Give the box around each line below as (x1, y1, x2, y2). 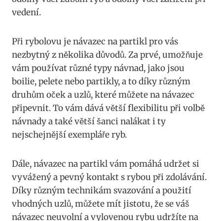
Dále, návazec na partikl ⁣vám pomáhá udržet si (12, 158, 199, 170)
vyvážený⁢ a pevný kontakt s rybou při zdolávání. (12, 172, 207, 183)
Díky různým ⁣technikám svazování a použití (12, 185, 191, 196)
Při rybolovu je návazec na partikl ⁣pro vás (12, 36, 178, 47)
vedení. (12, 7, 41, 18)
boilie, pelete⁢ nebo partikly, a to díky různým (12, 76, 190, 87)
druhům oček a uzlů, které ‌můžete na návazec (12, 89, 194, 101)
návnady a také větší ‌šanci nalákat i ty (12, 116, 166, 127)
